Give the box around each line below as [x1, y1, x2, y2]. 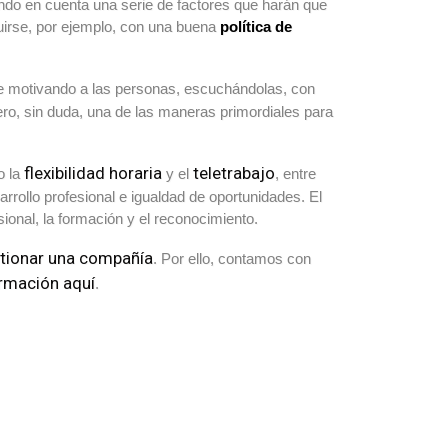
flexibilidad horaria [24, 163, 162, 183]
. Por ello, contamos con [153, 250, 311, 267]
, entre [275, 165, 316, 182]
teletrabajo [193, 163, 275, 183]
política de [220, 18, 292, 35]
